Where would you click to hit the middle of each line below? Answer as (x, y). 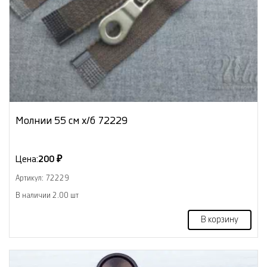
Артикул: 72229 (42, 178)
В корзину (220, 220)
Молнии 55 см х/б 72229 (72, 120)
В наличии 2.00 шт (47, 195)
